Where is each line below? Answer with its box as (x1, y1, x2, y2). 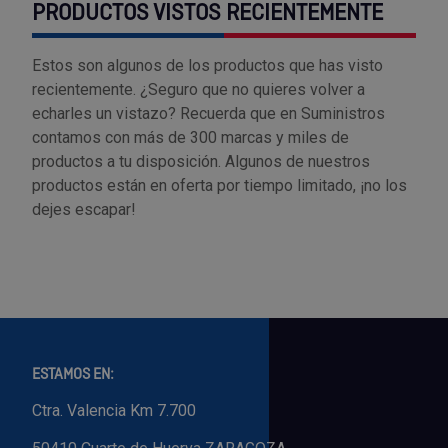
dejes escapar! (32, 199, 136, 219)
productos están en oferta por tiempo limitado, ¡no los (32, 175, 407, 195)
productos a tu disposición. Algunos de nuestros (32, 151, 370, 171)
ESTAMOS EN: (32, 364, 114, 385)
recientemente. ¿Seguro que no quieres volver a (32, 79, 365, 99)
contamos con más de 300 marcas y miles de (32, 127, 349, 147)
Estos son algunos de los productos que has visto (32, 55, 383, 75)
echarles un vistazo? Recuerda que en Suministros (32, 103, 385, 123)
